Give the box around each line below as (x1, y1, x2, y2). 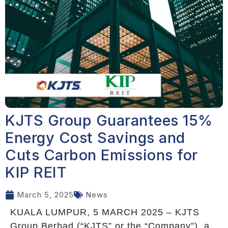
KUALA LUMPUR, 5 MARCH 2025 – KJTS (10, 207, 199, 217)
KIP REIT (5, 163, 66, 181)
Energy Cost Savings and (5, 128, 185, 147)
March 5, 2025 (17, 189, 74, 199)
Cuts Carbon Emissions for (5, 146, 198, 164)
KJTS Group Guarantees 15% (5, 111, 213, 129)
